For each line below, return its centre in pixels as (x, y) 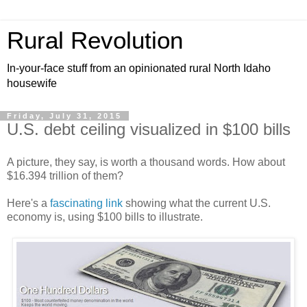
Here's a (28, 203)
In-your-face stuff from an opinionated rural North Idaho (139, 68)
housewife (32, 83)
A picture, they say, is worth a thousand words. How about (146, 162)
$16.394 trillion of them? (65, 175)
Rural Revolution (95, 40)
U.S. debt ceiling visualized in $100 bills (149, 129)
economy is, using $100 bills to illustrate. (105, 217)
